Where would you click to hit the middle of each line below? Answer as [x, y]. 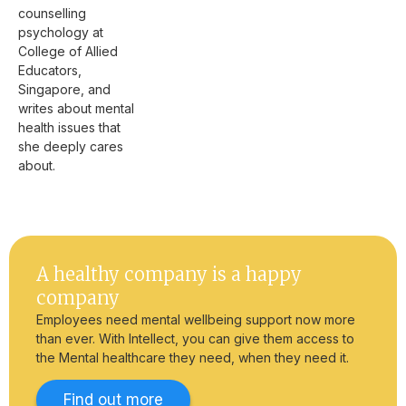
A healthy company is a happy [169, 274]
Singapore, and [64, 89]
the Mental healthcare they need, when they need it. [193, 357]
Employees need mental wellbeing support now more [196, 319]
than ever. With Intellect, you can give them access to [195, 338]
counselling [52, 13]
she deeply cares [71, 146]
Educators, [50, 70]
